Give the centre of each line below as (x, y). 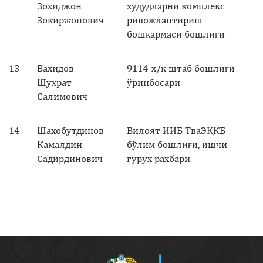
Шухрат (54, 82)
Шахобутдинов (70, 130)
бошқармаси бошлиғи (176, 34)
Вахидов (55, 68)
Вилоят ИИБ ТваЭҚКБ (176, 130)
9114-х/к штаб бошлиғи (181, 68)
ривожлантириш (165, 20)
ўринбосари (154, 82)
